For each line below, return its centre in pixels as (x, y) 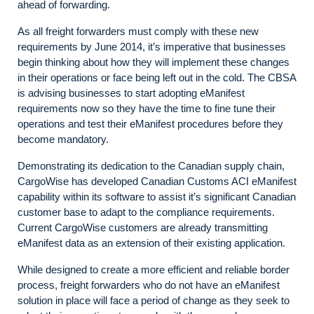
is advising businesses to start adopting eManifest (131, 93)
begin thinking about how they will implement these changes (153, 62)
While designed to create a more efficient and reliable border (153, 269)
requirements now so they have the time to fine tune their (146, 108)
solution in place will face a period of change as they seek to (153, 300)
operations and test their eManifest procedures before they (150, 124)
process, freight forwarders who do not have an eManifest (149, 285)
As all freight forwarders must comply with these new (138, 31)
